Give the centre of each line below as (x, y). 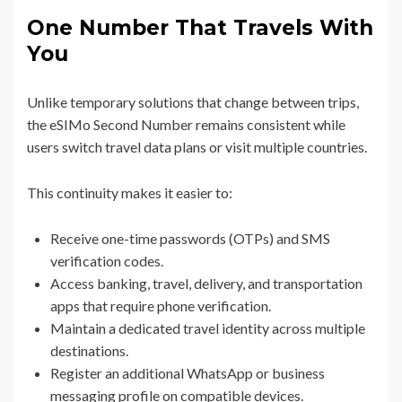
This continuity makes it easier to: (130, 192)
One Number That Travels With (200, 27)
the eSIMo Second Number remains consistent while (186, 124)
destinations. (89, 350)
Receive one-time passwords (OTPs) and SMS (190, 238)
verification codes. (107, 260)
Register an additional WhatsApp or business (188, 372)
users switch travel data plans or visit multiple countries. (197, 146)
